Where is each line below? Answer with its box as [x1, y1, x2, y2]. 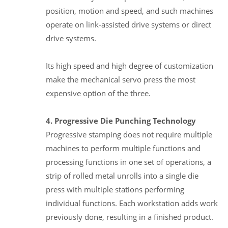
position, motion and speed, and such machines [46, 5, 213, 16]
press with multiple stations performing [46, 184, 184, 194]
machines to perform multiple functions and [46, 142, 201, 153]
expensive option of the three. [46, 88, 151, 98]
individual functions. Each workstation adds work [46, 197, 218, 208]
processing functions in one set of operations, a [46, 156, 211, 167]
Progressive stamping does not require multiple [46, 129, 212, 139]
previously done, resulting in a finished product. [46, 211, 213, 222]
